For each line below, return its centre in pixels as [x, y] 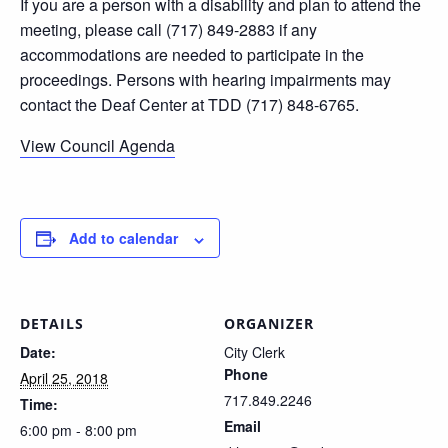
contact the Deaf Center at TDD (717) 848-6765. [189, 105]
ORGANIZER [269, 324]
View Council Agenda [97, 146]
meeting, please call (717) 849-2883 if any [168, 30]
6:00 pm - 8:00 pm [78, 430]
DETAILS [52, 324]
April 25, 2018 [64, 378]
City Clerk [254, 352]
